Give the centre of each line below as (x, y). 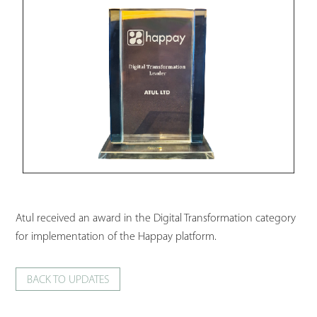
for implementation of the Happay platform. (116, 237)
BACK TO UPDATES (68, 281)
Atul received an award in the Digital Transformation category (156, 219)
